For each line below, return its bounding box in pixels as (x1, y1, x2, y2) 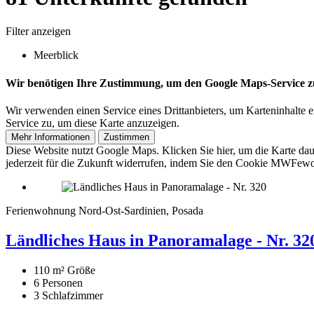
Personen (42, 276, 83, 289)
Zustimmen (104, 132, 149, 142)
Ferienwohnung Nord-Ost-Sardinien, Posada (6, 205, 203, 217)
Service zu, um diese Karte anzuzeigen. (6, 117, 179, 129)
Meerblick (34, 49, 78, 62)
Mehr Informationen (11, 132, 90, 142)
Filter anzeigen (6, 25, 71, 38)
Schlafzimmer (42, 289, 103, 301)
